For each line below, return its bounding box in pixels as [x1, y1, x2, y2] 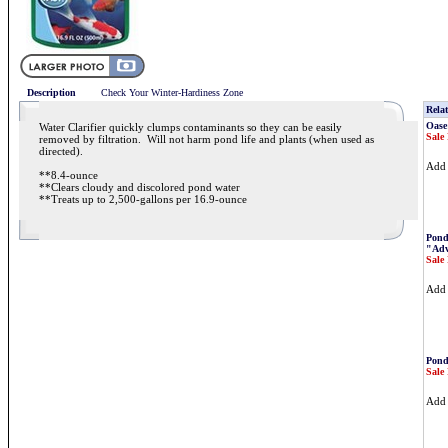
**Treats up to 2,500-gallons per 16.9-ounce [39, 193, 247, 205]
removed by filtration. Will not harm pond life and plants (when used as [39, 133, 374, 145]
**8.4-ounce [39, 169, 98, 181]
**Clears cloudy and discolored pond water [39, 181, 240, 193]
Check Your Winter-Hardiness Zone [101, 87, 243, 98]
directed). [39, 145, 89, 157]
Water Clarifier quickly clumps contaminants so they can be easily [39, 121, 342, 133]
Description [27, 87, 76, 98]
